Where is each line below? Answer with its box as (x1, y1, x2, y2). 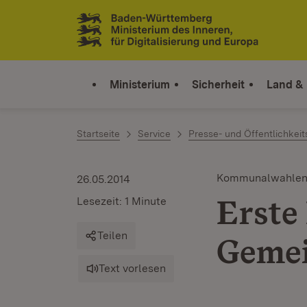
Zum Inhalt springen (34, 14, 147, 29)
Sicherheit (192, 77, 245, 91)
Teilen (97, 229, 127, 242)
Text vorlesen (99, 262, 166, 275)
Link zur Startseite (77, 28, 177, 43)
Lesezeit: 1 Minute (77, 195, 167, 208)
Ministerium (110, 77, 170, 91)
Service (138, 128, 171, 139)
